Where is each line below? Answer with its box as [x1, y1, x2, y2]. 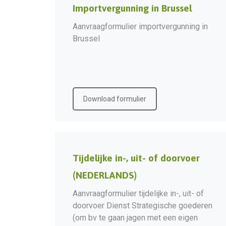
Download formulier [83, 95, 146, 103]
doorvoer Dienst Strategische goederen [73, 201, 212, 210]
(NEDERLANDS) [73, 169, 137, 181]
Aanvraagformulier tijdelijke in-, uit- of [73, 189, 204, 198]
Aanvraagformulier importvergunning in [73, 22, 208, 31]
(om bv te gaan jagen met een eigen [73, 213, 198, 222]
